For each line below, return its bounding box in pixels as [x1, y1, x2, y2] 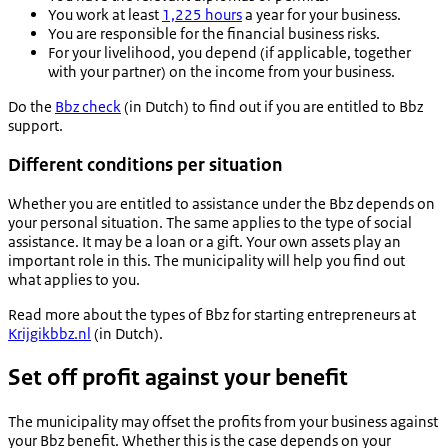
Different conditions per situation [8, 153, 282, 176]
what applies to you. [8, 270, 140, 290]
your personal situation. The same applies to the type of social [8, 213, 412, 233]
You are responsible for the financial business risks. [48, 23, 380, 43]
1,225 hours [162, 4, 242, 24]
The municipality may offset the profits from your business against [8, 412, 438, 432]
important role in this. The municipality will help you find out [8, 251, 405, 271]
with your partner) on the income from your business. [48, 61, 395, 81]
